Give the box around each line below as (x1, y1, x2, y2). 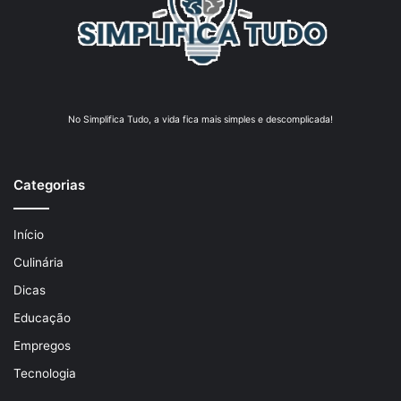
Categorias (13, 176, 85, 194)
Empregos (13, 338, 71, 354)
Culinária (13, 255, 64, 270)
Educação (13, 311, 71, 326)
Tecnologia (13, 366, 76, 381)
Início (13, 227, 44, 243)
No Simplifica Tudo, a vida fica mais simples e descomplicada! (68, 114, 333, 126)
